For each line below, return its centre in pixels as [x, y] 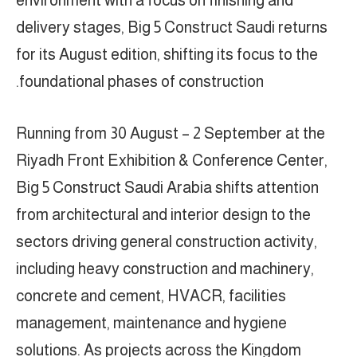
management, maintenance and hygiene [151, 323]
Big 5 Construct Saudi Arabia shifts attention [167, 188]
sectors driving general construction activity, [167, 242]
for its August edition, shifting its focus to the [167, 55]
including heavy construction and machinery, [165, 269]
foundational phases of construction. [141, 82]
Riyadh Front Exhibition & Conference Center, [172, 161]
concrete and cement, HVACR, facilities [151, 296]
